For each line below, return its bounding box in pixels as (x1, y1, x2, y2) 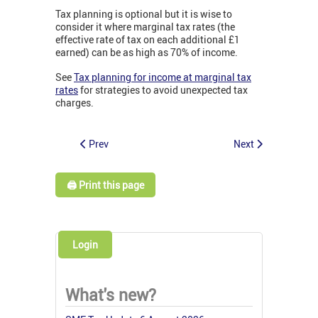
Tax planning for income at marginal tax (74, 70, 251, 84)
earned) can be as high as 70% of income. (55, 45, 238, 60)
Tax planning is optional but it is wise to (55, 7, 232, 21)
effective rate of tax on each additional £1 (55, 33, 240, 47)
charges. (55, 96, 94, 110)
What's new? (65, 283, 156, 306)
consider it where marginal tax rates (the (55, 20, 235, 34)
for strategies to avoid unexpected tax (80, 83, 248, 97)
